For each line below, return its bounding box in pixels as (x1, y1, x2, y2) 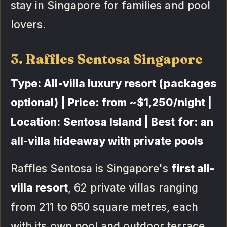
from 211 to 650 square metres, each (11, 200, 198, 213)
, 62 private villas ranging (67, 181, 198, 194)
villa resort (11, 181, 68, 194)
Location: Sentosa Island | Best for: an (11, 115, 213, 128)
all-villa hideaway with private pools (11, 134, 203, 147)
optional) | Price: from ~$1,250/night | (11, 96, 212, 109)
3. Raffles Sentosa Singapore (11, 51, 203, 67)
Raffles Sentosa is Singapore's (11, 162, 172, 175)
